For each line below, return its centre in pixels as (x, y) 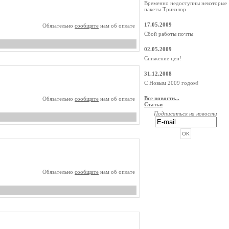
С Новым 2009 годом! (171, 83)
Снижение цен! (163, 58)
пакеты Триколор (165, 9)
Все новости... (162, 98)
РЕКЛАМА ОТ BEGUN (186, 155)
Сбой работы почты (169, 34)
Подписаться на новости (186, 113)
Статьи (153, 104)
